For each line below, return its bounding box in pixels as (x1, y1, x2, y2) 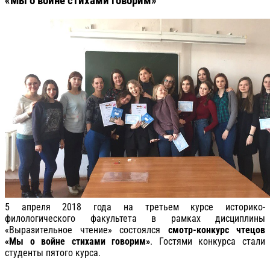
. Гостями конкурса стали (150, 235, 266, 247)
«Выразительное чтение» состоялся (5, 224, 168, 236)
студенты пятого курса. (5, 246, 101, 259)
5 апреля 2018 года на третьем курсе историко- (5, 201, 265, 213)
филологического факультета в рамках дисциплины (5, 212, 265, 224)
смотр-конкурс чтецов (168, 224, 265, 236)
